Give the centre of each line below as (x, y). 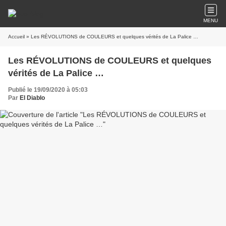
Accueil (16, 37)
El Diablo (32, 98)
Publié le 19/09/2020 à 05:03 (48, 90)
